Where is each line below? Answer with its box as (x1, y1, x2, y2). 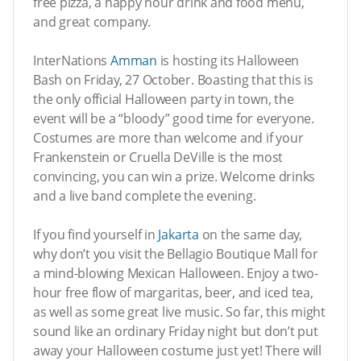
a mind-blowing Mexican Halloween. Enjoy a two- (33, 263, 318, 282)
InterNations (33, 51, 111, 69)
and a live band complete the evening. (33, 186, 256, 205)
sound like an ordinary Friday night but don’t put (33, 322, 318, 340)
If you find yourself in (33, 225, 159, 243)
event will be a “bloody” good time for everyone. (33, 109, 314, 127)
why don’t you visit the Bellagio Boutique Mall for (33, 244, 318, 263)
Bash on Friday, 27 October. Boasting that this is (33, 70, 313, 89)
